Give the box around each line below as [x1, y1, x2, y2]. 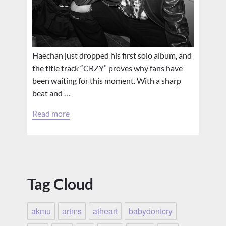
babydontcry [129, 205, 173, 217]
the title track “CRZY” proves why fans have [32, 63, 183, 73]
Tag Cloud [27, 175, 93, 193]
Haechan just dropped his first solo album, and [32, 50, 192, 60]
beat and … [32, 88, 70, 98]
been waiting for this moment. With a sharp [32, 76, 181, 85]
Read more [32, 108, 70, 118]
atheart [93, 205, 118, 217]
